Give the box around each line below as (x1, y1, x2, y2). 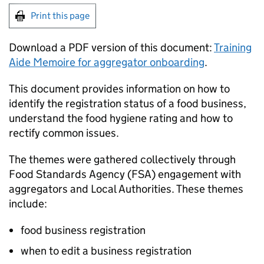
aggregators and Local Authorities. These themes (9, 182, 243, 196)
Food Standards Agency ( (9, 167, 131, 181)
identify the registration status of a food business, (9, 97, 246, 110)
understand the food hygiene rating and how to (9, 111, 233, 125)
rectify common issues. (9, 126, 121, 140)
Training (214, 41, 252, 54)
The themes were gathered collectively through (9, 153, 236, 166)
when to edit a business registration (21, 244, 194, 258)
